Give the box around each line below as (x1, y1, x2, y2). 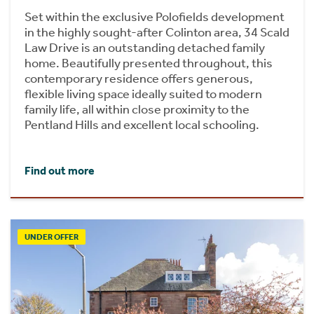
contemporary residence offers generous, (25, 70, 253, 86)
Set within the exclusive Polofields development (25, 8, 285, 25)
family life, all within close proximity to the (25, 101, 250, 117)
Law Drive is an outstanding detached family (25, 39, 265, 55)
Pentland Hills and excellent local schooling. (25, 116, 259, 132)
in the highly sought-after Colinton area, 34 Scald (25, 24, 289, 40)
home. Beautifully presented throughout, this (25, 55, 273, 71)
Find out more (25, 163, 95, 177)
